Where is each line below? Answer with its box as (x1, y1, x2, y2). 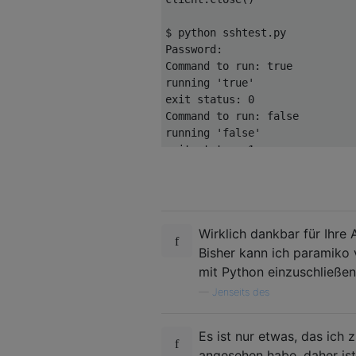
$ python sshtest (165, 25, 267, 39)
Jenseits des (212, 285, 269, 298)
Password (165, 42, 216, 56)
